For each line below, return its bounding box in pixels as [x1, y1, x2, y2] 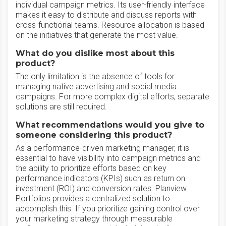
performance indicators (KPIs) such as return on [16, 174, 185, 183]
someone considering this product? [16, 130, 172, 140]
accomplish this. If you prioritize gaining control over [16, 204, 200, 213]
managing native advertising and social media [16, 82, 177, 91]
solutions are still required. [16, 102, 107, 111]
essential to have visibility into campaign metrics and [16, 153, 201, 163]
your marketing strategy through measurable [16, 214, 173, 223]
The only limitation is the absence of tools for [16, 72, 175, 81]
